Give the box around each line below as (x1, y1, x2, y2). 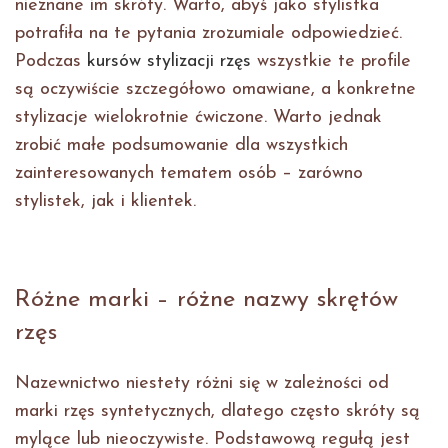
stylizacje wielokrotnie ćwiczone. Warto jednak (15, 108, 382, 128)
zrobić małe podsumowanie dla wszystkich (15, 136, 348, 156)
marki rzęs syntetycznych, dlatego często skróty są (15, 402, 420, 422)
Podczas (15, 52, 87, 72)
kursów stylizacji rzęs (87, 52, 251, 72)
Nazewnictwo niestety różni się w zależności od (15, 374, 389, 394)
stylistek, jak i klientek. (15, 192, 196, 212)
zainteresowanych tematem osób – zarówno (15, 164, 363, 184)
